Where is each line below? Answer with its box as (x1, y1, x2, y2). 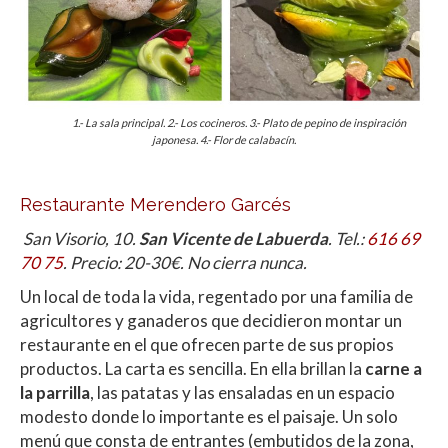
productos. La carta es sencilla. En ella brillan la (20, 358, 365, 380)
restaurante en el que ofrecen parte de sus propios (20, 334, 394, 356)
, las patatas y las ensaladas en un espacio (90, 382, 395, 404)
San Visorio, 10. (23, 228, 139, 250)
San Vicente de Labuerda (139, 228, 328, 250)
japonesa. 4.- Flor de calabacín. (152, 133, 296, 147)
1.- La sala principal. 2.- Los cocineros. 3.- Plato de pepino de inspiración (42, 116, 406, 130)
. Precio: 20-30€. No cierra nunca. (63, 252, 307, 274)
